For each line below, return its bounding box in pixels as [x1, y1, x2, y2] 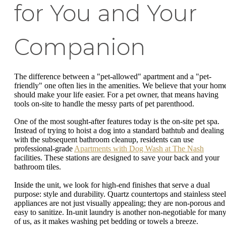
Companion [14, 33, 145, 61]
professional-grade [14, 144, 74, 153]
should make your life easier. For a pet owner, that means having [14, 90, 218, 99]
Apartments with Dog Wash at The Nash [74, 144, 204, 153]
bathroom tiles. [14, 162, 61, 172]
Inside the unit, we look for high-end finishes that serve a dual [14, 180, 210, 189]
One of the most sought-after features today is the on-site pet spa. [14, 117, 219, 126]
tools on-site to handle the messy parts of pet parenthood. [14, 99, 194, 108]
